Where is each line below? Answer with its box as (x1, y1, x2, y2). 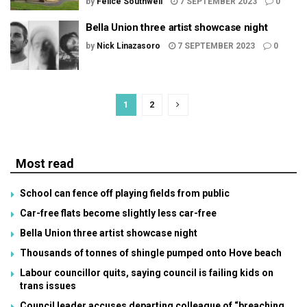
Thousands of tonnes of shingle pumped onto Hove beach (20, 247, 282, 258)
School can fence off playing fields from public (20, 187, 230, 199)
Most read (16, 156, 74, 171)
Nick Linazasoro (97, 41, 160, 51)
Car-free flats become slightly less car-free (20, 207, 217, 219)
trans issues (20, 280, 76, 291)
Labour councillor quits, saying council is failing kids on (20, 267, 273, 278)
